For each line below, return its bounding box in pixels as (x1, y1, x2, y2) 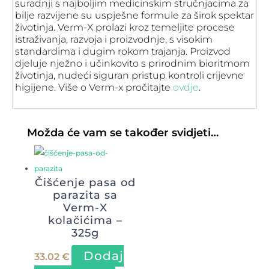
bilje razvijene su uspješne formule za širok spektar (15, 10, 254, 21)
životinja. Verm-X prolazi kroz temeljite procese (15, 22, 235, 33)
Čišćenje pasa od (34, 176, 136, 189)
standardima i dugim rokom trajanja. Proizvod (15, 46, 231, 57)
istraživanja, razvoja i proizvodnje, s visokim (15, 34, 213, 45)
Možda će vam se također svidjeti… (27, 126, 219, 139)
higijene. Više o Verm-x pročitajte (15, 82, 173, 93)
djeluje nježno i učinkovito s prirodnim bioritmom (15, 58, 250, 69)
